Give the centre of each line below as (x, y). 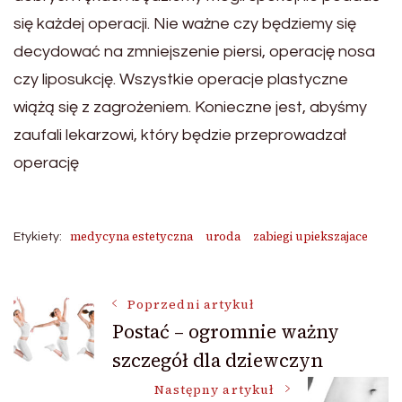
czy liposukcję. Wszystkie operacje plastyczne (181, 79)
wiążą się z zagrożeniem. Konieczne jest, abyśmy (190, 107)
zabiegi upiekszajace (310, 236)
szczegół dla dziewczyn (218, 360)
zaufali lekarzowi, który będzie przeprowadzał (180, 135)
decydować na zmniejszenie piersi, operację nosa (194, 51)
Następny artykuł (214, 389)
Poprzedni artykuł (192, 304)
